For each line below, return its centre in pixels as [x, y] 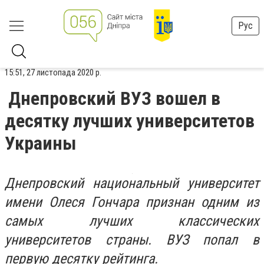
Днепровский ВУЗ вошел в [114, 98]
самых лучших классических [132, 221]
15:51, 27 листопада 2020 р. [53, 72]
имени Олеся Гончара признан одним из [132, 202]
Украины [41, 143]
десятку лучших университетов [130, 121]
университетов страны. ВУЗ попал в [132, 240]
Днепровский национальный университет [132, 183]
